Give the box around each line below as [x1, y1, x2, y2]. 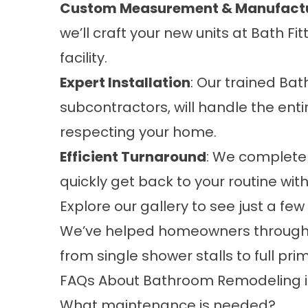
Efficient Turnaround [60, 147, 206, 166]
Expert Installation [60, 73, 190, 92]
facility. [60, 48, 107, 67]
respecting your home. [60, 122, 217, 142]
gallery [140, 197, 188, 216]
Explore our [60, 197, 140, 216]
